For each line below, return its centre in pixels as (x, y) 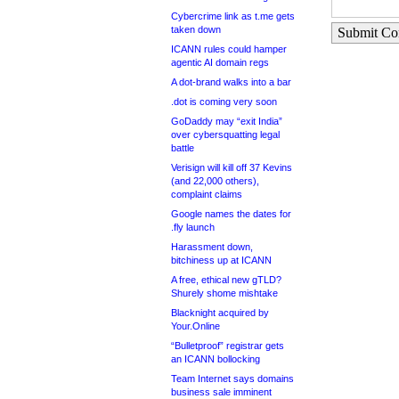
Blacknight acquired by (220, 313)
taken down (196, 29)
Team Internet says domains (232, 379)
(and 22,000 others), (215, 181)
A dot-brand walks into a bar (231, 82)
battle (183, 148)
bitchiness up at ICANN (221, 260)
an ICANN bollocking (216, 359)
